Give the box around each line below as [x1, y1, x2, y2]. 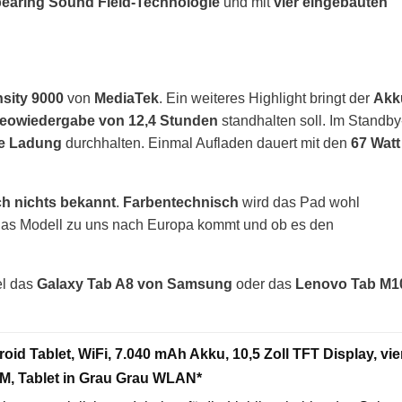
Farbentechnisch [123, 195, 239, 210]
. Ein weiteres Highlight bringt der [159, 91, 373, 106]
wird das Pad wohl [239, 195, 360, 210]
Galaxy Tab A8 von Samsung [37, 276, 232, 292]
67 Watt [351, 135, 400, 151]
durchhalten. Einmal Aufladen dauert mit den [62, 135, 351, 151]
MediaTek [94, 91, 159, 106]
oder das [232, 276, 295, 292]
